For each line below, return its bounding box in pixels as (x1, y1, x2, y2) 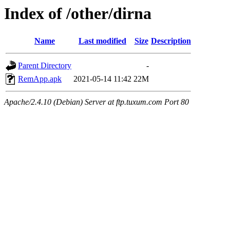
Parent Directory (18, 61, 71, 70)
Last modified (79, 36, 126, 46)
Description (151, 36, 191, 46)
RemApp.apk (18, 74, 62, 84)
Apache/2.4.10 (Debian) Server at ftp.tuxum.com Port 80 (4, 98, 189, 107)
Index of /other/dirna (4, 4, 151, 23)
